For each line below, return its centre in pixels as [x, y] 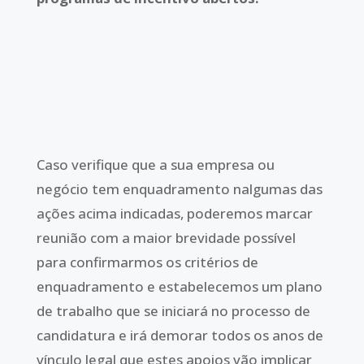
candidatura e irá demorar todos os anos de [180, 335]
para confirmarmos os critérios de [147, 262]
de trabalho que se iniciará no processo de [173, 310]
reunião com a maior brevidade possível [166, 237]
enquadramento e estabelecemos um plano [179, 286]
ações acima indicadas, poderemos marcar [174, 213]
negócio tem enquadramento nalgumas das [179, 188]
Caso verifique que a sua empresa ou [155, 164]
